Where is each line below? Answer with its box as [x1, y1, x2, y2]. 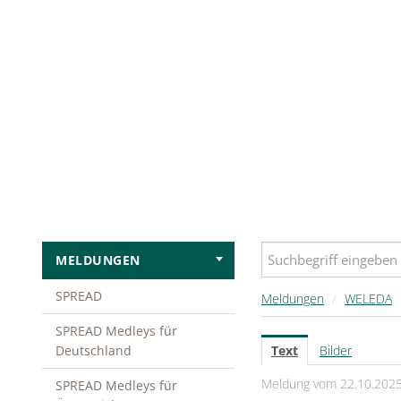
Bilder [320, 342, 352, 359]
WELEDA [345, 290, 392, 307]
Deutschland [55, 342, 132, 359]
